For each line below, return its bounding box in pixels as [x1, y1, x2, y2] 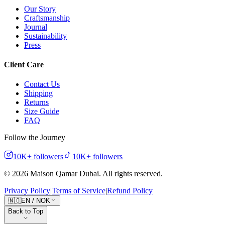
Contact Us [24, 80, 60, 89]
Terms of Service [52, 186, 105, 195]
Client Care [4, 60, 44, 69]
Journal [24, 22, 47, 31]
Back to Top [8, 207, 43, 215]
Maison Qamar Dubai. [28, 169, 102, 178]
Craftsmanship [24, 13, 70, 22]
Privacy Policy [4, 186, 50, 195]
